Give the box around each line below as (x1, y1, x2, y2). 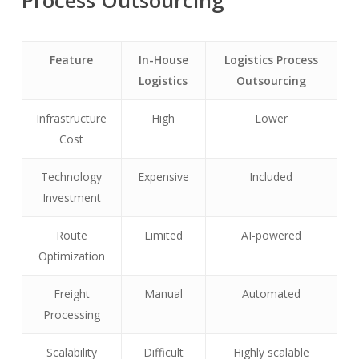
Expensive (137, 169, 189, 185)
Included (249, 169, 293, 185)
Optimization (38, 248, 105, 264)
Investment (42, 190, 101, 206)
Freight (53, 286, 90, 302)
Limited (143, 228, 183, 244)
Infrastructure (36, 111, 107, 127)
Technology (41, 169, 103, 185)
